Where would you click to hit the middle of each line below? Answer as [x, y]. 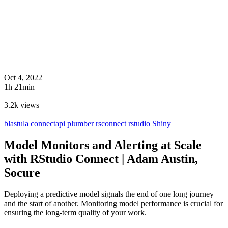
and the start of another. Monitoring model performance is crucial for [113, 203]
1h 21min [19, 87]
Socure [22, 172]
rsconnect [111, 123]
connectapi [48, 123]
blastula [16, 123]
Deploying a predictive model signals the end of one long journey [109, 194]
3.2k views [22, 105]
